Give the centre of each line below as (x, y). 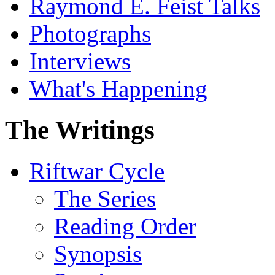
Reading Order (125, 226)
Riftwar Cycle (97, 171)
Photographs (90, 33)
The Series (105, 198)
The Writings (80, 130)
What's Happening (118, 88)
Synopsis (98, 254)
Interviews (80, 61)
